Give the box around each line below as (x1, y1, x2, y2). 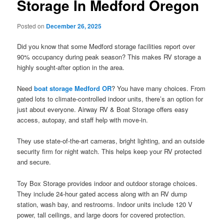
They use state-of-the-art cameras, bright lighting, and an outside (17, 136, 205, 146)
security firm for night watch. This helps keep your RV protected (17, 146, 202, 156)
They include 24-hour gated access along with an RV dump (17, 188, 187, 198)
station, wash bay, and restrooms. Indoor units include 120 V (17, 199, 193, 209)
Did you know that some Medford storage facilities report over (17, 41, 195, 51)
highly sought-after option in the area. (17, 62, 125, 72)
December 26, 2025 (46, 21, 102, 30)
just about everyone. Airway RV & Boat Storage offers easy (17, 104, 189, 114)
